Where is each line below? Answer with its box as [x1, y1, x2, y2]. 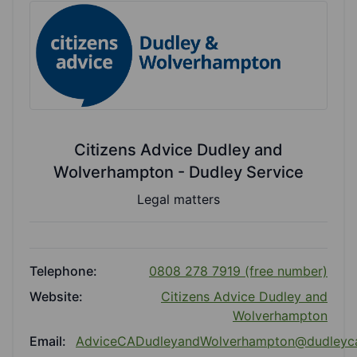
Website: [29, 288, 83, 305]
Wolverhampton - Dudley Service [53, 163, 304, 182]
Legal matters [137, 191, 220, 208]
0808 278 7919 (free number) [149, 263, 328, 280]
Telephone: [29, 263, 97, 280]
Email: [29, 333, 66, 350]
